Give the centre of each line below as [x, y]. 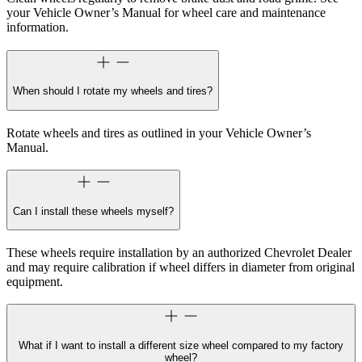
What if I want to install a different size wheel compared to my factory [181, 345]
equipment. [35, 281]
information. [38, 27]
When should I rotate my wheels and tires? [113, 91]
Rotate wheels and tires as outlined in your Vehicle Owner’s [159, 133]
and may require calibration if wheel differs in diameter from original [181, 267]
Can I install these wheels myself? [93, 211]
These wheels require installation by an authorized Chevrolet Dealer [179, 252]
